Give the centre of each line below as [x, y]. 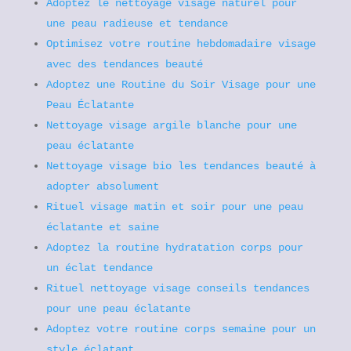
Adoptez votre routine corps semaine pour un [181, 329]
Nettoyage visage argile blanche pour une [171, 125]
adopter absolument [102, 186]
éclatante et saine [102, 227]
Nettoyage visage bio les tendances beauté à [181, 166]
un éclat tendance [99, 268]
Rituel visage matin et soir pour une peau [174, 207]
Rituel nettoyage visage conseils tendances [177, 288]
